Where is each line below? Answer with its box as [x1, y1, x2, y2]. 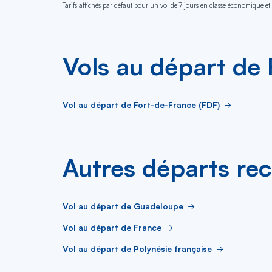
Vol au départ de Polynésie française [63, 243, 212, 254]
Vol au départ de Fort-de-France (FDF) [63, 100, 220, 110]
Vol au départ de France [63, 222, 161, 233]
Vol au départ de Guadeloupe [63, 201, 183, 211]
